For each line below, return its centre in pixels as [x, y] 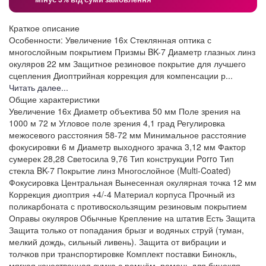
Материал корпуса [150, 194]
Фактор [232, 147]
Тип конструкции [162, 159]
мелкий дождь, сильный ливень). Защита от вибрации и [118, 242]
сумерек [25, 159]
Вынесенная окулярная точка [173, 183]
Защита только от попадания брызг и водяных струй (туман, [126, 230]
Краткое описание [44, 28]
